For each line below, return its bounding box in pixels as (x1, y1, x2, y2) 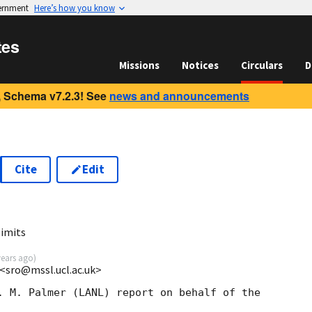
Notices (182, 58, 219, 72)
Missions (119, 58, 159, 72)
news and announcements (109, 88, 249, 104)
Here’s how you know (34, 2, 115, 13)
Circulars (241, 58, 283, 72)
